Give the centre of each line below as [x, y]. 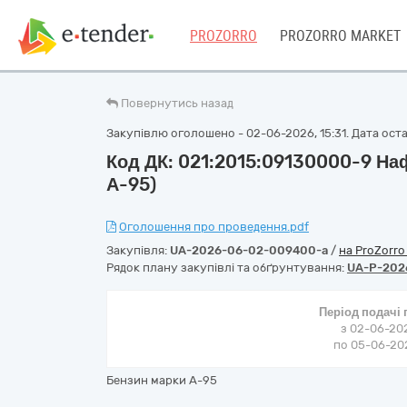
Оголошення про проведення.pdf [214, 227]
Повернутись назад [177, 103]
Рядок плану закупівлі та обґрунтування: [227, 268]
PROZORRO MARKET [340, 36]
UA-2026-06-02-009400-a [249, 250]
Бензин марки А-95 [162, 380]
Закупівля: [138, 250]
